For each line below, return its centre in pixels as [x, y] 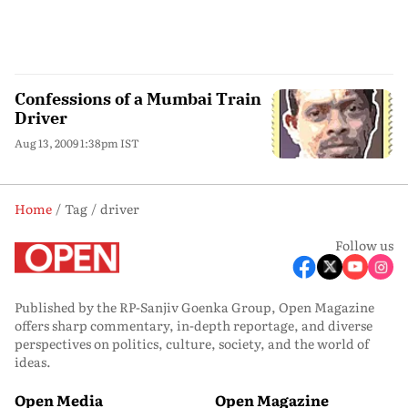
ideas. [33, 361]
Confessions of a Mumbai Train [138, 99]
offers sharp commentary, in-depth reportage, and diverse [194, 325]
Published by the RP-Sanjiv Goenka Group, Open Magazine [194, 306]
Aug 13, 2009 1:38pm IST [77, 143]
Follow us [364, 245]
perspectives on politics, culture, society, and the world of [192, 343]
